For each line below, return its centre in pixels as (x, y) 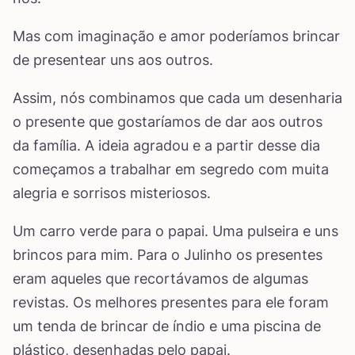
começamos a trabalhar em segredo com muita (171, 169)
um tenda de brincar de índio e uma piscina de (167, 326)
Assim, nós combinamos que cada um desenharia (177, 98)
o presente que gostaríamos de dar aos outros (168, 122)
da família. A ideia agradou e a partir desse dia (166, 145)
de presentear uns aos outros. (113, 60)
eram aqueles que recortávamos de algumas (160, 279)
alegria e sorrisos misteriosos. (112, 193)
